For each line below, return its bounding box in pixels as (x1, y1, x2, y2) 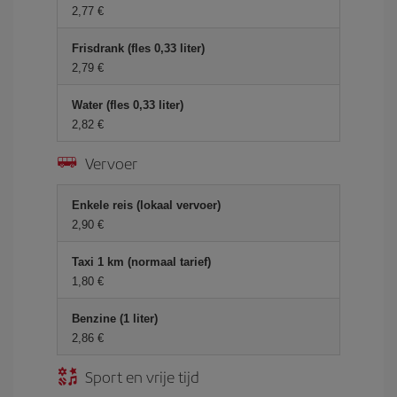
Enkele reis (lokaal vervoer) (72, 198, 221, 212)
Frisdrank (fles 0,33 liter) (72, 42, 205, 55)
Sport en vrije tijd (85, 365, 199, 387)
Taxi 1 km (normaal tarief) (72, 255, 211, 269)
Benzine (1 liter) (72, 312, 158, 325)
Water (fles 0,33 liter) (72, 98, 183, 112)
